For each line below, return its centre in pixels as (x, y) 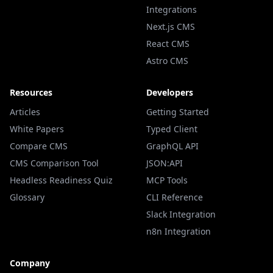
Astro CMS (167, 61)
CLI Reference (175, 197)
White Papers (37, 129)
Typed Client (172, 129)
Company (30, 263)
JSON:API (165, 163)
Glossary (27, 197)
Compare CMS (39, 146)
